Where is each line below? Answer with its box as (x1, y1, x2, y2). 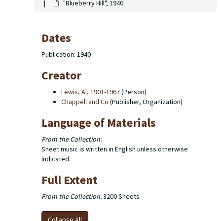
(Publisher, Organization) (109, 97, 183, 106)
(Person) (120, 87, 147, 96)
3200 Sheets (102, 192, 140, 201)
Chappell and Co (61, 97, 109, 106)
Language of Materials (41, 115, 156, 130)
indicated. (41, 154, 71, 163)
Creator (41, 68, 81, 83)
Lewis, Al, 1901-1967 (61, 87, 120, 96)
